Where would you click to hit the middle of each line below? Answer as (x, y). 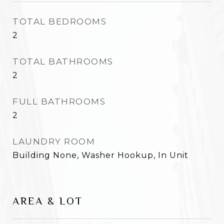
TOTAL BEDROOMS (59, 21)
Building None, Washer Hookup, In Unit (100, 155)
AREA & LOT (48, 201)
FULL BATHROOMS (59, 101)
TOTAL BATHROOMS (63, 61)
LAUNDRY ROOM (54, 141)
